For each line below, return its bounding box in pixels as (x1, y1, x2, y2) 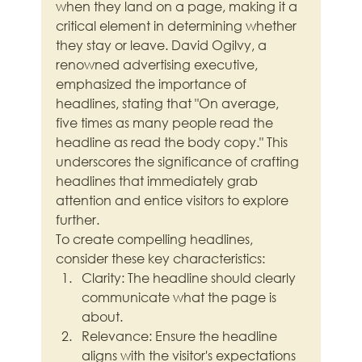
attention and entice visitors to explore (56, 192, 293, 209)
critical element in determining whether (56, 17, 301, 35)
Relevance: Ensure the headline (82, 327, 281, 345)
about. (82, 308, 124, 326)
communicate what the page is (82, 288, 280, 306)
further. (56, 211, 100, 229)
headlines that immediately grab (56, 172, 262, 190)
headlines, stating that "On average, (56, 95, 283, 112)
